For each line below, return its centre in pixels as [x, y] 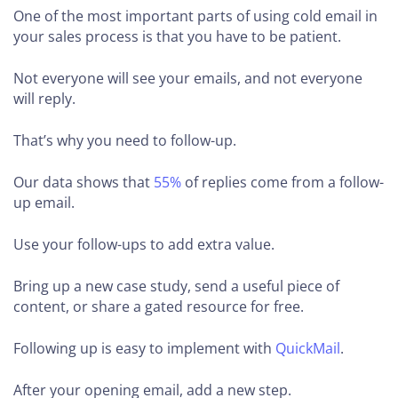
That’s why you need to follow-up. [125, 140]
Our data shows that [84, 182]
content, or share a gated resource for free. [159, 306]
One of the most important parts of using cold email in [195, 16]
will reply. [44, 98]
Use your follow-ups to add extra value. [144, 244]
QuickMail [308, 348]
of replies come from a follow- [283, 182]
